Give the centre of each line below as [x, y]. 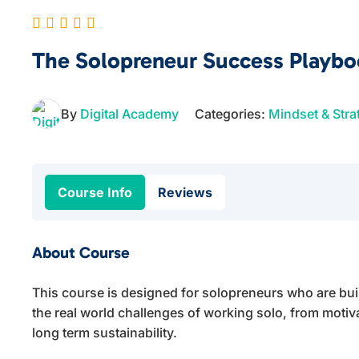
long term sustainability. [105, 333]
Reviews [186, 192]
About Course [81, 252]
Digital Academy [130, 113]
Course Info [95, 192]
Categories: [232, 113]
